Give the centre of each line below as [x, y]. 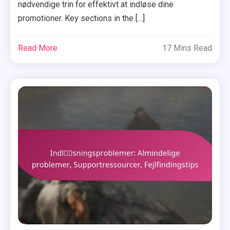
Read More [38, 48]
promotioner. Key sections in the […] [82, 18]
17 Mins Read [187, 48]
